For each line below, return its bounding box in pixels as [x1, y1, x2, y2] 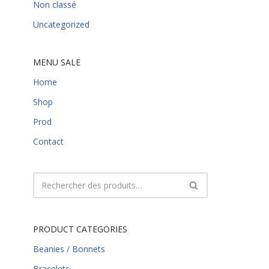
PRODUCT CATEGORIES [33, 223, 127, 235]
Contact [33, 135, 64, 147]
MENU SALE [33, 56, 80, 68]
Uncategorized [33, 18, 89, 30]
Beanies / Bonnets [33, 243, 105, 255]
